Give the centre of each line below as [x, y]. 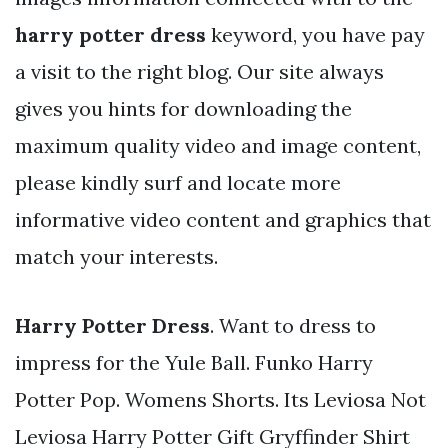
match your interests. [116, 256]
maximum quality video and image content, [218, 145]
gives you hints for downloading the [183, 108]
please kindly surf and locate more [178, 182]
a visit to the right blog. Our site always [199, 71]
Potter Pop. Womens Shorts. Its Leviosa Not [220, 399]
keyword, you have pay [315, 34]
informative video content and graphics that [223, 219]
